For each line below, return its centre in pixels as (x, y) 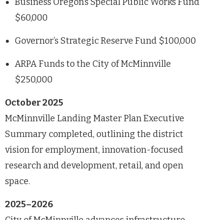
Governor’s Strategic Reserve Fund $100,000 (105, 41)
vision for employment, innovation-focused (94, 150)
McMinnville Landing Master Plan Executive (95, 118)
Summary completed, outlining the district (94, 134)
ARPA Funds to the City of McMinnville (93, 64)
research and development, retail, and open (94, 165)
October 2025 (34, 102)
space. (17, 181)
